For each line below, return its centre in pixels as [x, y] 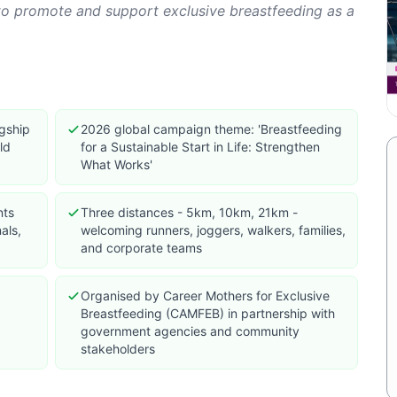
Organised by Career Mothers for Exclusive [205, 296]
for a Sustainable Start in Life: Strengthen [200, 147]
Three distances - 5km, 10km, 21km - [189, 212]
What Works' [117, 164]
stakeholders [118, 349]
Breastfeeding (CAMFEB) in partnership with [208, 313]
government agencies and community [190, 331]
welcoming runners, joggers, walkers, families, [213, 230]
